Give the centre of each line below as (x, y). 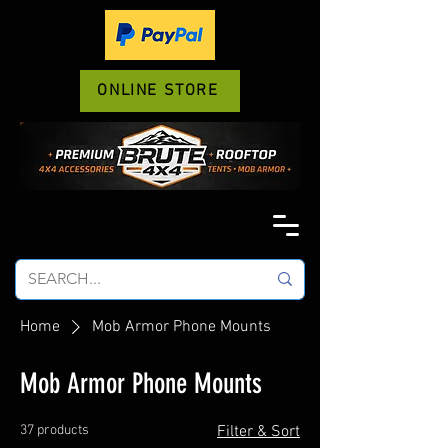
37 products (54, 430)
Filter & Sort (258, 431)
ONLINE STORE (158, 91)
